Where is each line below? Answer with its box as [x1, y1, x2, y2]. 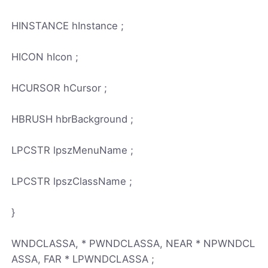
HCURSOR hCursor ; [11, 81, 108, 94]
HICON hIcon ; [11, 50, 79, 63]
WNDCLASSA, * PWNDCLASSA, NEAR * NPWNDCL [11, 237, 255, 249]
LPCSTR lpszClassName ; [11, 175, 133, 187]
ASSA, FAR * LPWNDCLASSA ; [11, 252, 155, 265]
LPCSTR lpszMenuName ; [11, 144, 134, 156]
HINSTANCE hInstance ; [11, 19, 124, 32]
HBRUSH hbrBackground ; [11, 112, 134, 125]
